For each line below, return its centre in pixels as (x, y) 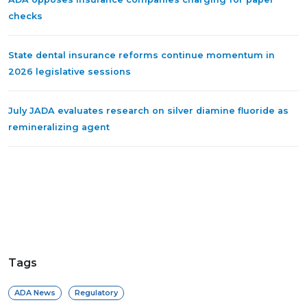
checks (25, 16)
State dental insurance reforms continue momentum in (142, 56)
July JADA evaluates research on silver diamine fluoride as (148, 111)
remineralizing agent (59, 127)
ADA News (35, 293)
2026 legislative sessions (70, 72)
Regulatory (96, 293)
